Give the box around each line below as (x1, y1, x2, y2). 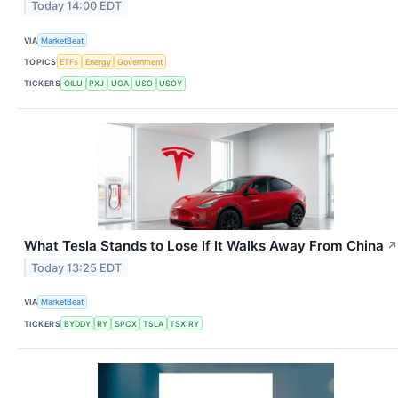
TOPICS (24, 57, 57, 68)
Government (117, 57, 163, 68)
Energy (84, 57, 111, 68)
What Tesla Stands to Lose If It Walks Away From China (24, 236, 384, 254)
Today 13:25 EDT (31, 260, 123, 275)
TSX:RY (170, 318, 200, 329)
